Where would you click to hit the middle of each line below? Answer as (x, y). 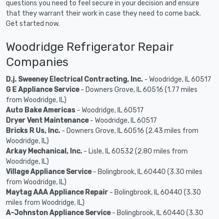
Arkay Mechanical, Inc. (44, 151)
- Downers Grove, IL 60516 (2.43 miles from (129, 131)
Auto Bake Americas (41, 110)
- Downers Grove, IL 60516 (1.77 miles (138, 89)
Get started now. (33, 23)
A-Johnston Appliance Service (58, 213)
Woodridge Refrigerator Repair (90, 46)
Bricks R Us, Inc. (33, 131)
